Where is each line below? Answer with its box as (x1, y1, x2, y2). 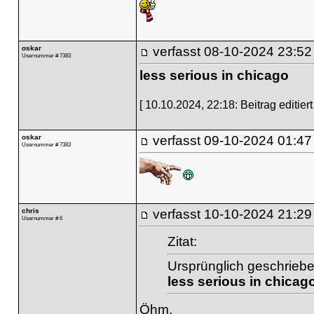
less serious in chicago (139, 67, 289, 83)
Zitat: (167, 234, 197, 250)
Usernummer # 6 (21, 214, 62, 221)
